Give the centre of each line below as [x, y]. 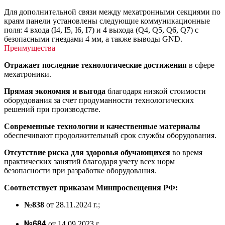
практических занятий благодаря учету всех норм [89, 161]
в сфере [202, 65]
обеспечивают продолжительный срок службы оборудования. [110, 135]
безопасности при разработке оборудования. [80, 170]
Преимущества [30, 48]
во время [187, 152]
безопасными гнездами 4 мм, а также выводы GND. [93, 39]
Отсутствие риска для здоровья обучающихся [88, 152]
